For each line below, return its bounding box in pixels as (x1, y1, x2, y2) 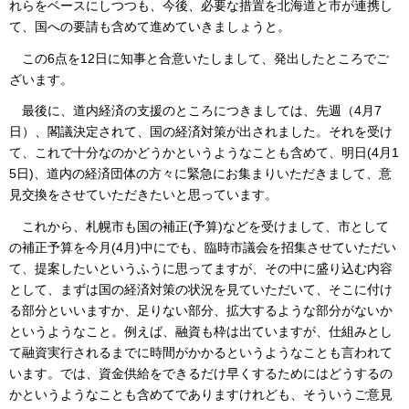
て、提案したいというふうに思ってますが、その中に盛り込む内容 (9, 260, 393, 276)
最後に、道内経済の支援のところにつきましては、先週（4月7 (9, 103, 382, 119)
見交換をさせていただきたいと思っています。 (9, 187, 278, 203)
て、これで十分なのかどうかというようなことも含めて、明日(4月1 (9, 145, 399, 161)
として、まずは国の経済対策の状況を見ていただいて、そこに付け (9, 281, 393, 297)
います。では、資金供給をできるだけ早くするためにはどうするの (9, 365, 393, 381)
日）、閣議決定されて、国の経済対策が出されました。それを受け (9, 124, 393, 140)
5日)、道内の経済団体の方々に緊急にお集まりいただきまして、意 (9, 166, 392, 182)
